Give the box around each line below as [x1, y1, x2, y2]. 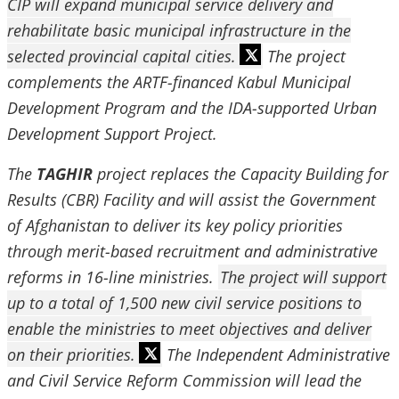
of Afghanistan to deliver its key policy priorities [7, 215, 343, 236]
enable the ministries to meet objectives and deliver [7, 318, 371, 339]
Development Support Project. [7, 123, 217, 144]
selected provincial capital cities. [7, 45, 236, 67]
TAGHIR [37, 163, 93, 184]
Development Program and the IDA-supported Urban [7, 97, 377, 118]
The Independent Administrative [162, 344, 390, 365]
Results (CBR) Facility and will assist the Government [7, 189, 376, 210]
